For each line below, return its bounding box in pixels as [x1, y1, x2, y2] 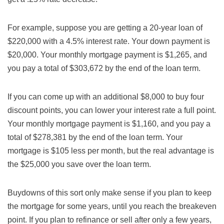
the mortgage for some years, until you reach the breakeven [7, 202, 216, 210]
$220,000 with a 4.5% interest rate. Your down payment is [7, 37, 210, 45]
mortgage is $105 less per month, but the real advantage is [7, 146, 214, 155]
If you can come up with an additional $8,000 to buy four [7, 92, 204, 101]
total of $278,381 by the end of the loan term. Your [7, 133, 182, 141]
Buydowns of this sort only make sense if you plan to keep [7, 188, 211, 197]
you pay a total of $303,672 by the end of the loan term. [7, 64, 200, 72]
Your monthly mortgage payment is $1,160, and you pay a [7, 119, 210, 128]
